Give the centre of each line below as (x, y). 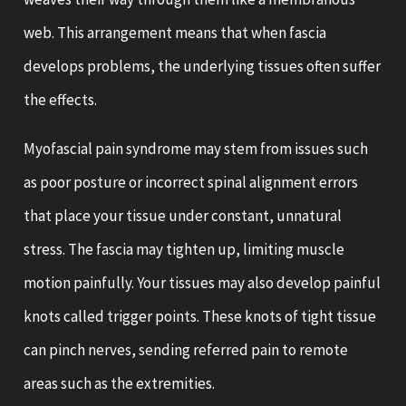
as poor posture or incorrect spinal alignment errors (191, 182)
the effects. (61, 99)
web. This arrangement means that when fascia (175, 32)
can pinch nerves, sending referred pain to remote (186, 349)
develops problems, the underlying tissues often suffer (203, 66)
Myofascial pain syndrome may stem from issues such (196, 148)
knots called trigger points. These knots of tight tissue (200, 316)
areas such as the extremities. (120, 383)
